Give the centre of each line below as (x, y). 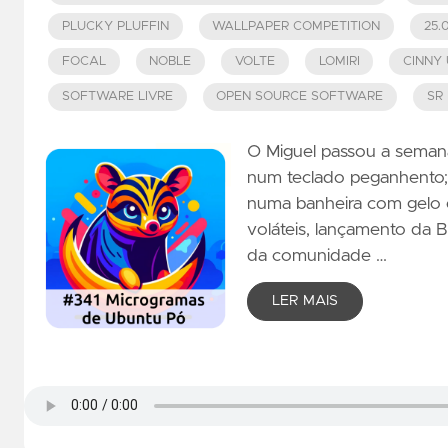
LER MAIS (304, 301)
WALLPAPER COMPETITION (296, 26)
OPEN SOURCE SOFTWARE (300, 97)
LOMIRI (339, 62)
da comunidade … (316, 256)
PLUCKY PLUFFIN (115, 26)
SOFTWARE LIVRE (117, 97)
